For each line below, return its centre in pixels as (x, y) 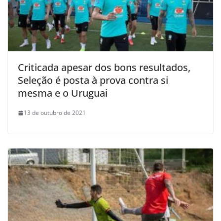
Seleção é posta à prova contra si (93, 80)
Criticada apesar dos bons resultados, (104, 68)
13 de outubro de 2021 (55, 113)
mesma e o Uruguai (63, 93)
